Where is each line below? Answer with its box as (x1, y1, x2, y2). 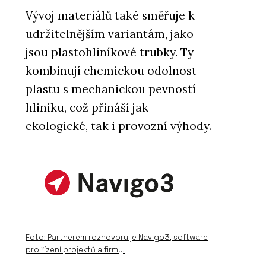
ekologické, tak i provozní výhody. (26, 118, 211, 133)
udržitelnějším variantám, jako (26, 26, 194, 41)
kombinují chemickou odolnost (26, 63, 197, 78)
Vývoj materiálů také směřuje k (26, 8, 195, 23)
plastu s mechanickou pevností (26, 81, 196, 96)
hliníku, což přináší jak (26, 100, 148, 115)
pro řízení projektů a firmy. (26, 245, 125, 255)
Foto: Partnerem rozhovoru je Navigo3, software (26, 232, 208, 243)
